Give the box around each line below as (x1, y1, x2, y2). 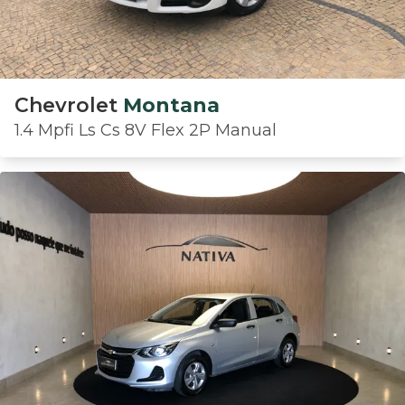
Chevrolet (14, 92, 118, 118)
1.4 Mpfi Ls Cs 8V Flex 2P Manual (14, 119, 277, 140)
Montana (123, 92, 220, 118)
